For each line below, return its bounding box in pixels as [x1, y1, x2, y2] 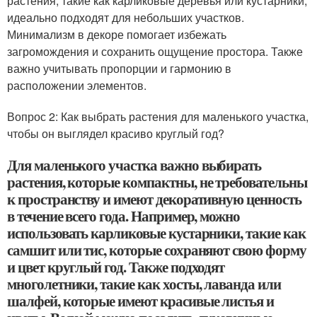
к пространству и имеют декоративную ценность [7, 188, 301, 209]
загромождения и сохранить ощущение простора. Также [7, 43, 303, 59]
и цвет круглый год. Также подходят [7, 256, 225, 277]
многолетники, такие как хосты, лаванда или [7, 273, 281, 294]
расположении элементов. [7, 77, 146, 93]
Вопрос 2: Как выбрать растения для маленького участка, [7, 108, 309, 125]
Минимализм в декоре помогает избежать [7, 26, 226, 42]
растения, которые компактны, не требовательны [7, 171, 307, 192]
